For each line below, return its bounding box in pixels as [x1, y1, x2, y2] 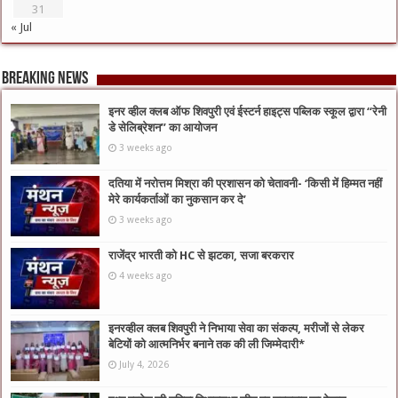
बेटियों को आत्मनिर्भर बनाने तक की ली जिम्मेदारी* [108, 337, 306, 351]
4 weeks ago [119, 270, 173, 282]
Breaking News [2, 70, 89, 89]
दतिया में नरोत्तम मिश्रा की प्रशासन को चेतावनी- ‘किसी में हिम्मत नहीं [108, 177, 383, 191]
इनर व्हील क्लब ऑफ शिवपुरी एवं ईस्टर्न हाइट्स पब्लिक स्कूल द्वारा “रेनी [108, 105, 387, 119]
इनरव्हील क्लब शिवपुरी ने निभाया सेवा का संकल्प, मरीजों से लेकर [108, 321, 365, 335]
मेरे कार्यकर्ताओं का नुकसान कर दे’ [108, 193, 247, 207]
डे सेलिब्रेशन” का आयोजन [108, 121, 218, 135]
